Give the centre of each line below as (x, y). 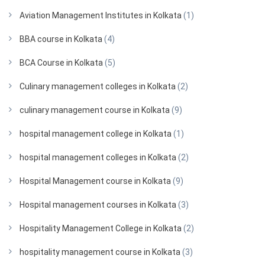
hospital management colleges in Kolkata (98, 157)
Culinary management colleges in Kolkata (98, 86)
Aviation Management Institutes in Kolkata (101, 15)
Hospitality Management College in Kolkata (101, 228)
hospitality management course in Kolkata (100, 252)
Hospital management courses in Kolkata (98, 204)
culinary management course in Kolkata (95, 110)
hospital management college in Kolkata (96, 133)
